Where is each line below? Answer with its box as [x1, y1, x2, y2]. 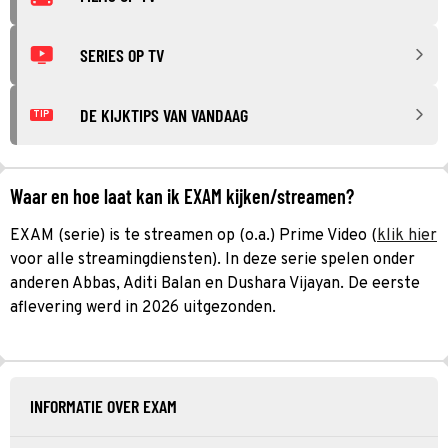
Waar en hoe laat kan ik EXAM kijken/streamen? [10, 183, 354, 208]
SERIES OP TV [80, 43, 164, 66]
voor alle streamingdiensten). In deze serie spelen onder [10, 249, 415, 270]
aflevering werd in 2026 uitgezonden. [10, 297, 276, 318]
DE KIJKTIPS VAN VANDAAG [80, 103, 248, 126]
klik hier [377, 225, 437, 246]
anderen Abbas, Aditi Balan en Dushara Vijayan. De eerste [10, 273, 420, 294]
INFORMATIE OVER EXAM [30, 394, 177, 417]
